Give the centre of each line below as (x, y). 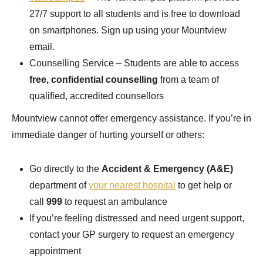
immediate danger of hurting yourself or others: (108, 135)
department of (59, 186)
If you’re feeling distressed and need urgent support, (137, 218)
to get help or (204, 186)
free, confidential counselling (94, 80)
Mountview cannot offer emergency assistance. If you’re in (131, 119)
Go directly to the (65, 169)
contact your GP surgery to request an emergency (132, 235)
